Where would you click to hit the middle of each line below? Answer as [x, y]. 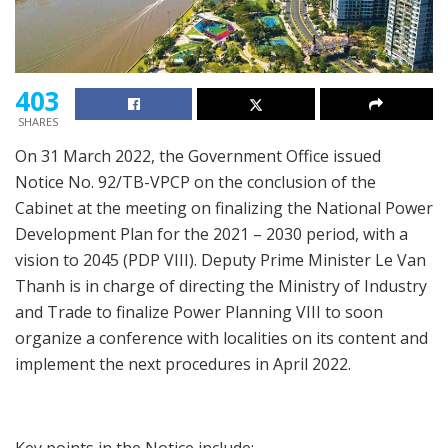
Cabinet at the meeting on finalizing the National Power [224, 208]
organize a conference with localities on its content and [221, 338]
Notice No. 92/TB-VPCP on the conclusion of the [195, 182]
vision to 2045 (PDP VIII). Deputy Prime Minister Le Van [220, 260]
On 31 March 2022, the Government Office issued [198, 156]
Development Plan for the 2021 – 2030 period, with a [211, 234]
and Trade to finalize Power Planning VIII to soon [199, 312]
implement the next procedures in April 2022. [183, 364]
